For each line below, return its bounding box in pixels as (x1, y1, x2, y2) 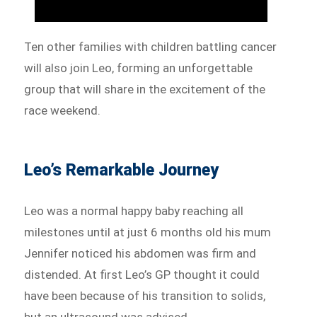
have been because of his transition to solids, (24, 289, 266, 304)
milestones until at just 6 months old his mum (24, 225, 272, 240)
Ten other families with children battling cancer (24, 40, 277, 54)
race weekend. (24, 103, 101, 118)
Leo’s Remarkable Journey (24, 161, 219, 180)
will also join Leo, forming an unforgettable (24, 61, 253, 76)
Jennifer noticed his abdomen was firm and (24, 246, 257, 261)
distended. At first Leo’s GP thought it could (24, 267, 260, 282)
